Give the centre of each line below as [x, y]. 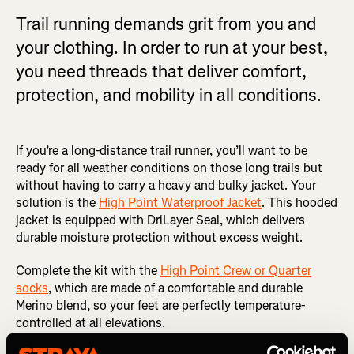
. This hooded [299, 203]
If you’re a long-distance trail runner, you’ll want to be [162, 151]
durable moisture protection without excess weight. [159, 238]
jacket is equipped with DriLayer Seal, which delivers [160, 220]
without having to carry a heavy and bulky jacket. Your [166, 186]
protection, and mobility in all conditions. [169, 96]
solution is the [57, 203]
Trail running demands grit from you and [166, 24]
